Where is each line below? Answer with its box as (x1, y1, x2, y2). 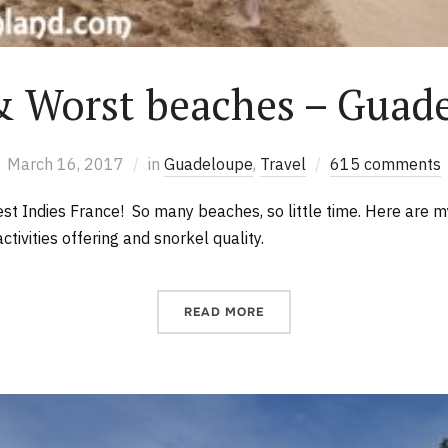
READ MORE (184, 303, 264, 320)
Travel (260, 153, 306, 174)
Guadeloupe (164, 153, 253, 174)
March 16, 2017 (7, 153, 124, 174)
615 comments (330, 153, 441, 174)
